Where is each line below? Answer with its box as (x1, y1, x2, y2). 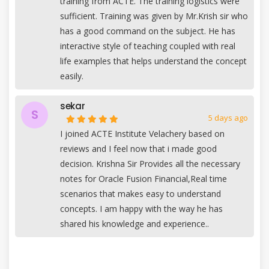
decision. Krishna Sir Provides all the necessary (60, 157, 240, 169)
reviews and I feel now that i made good (60, 142, 217, 154)
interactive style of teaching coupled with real (60, 40, 235, 52)
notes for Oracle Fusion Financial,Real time (60, 172, 227, 184)
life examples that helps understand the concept (60, 55, 247, 67)
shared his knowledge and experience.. (60, 217, 209, 229)
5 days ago (208, 112, 248, 123)
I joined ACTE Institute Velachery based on (60, 127, 225, 139)
